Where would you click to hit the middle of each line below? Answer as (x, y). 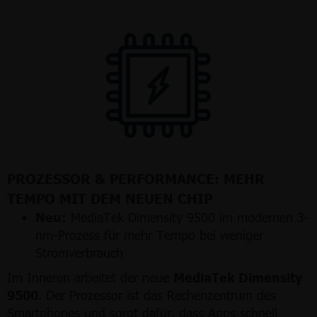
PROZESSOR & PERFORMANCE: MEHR (136, 178)
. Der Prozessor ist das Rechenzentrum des (157, 294)
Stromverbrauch (79, 252)
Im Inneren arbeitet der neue (90, 277)
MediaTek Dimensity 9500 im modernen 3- (188, 217)
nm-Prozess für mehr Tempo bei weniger (149, 234)
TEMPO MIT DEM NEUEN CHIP (110, 197)
